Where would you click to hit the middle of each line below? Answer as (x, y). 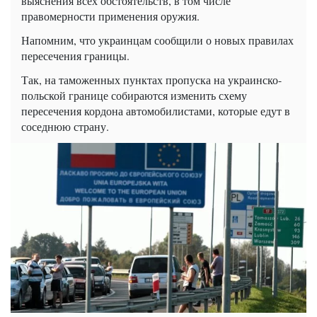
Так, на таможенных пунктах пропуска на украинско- (151, 80)
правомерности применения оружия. (110, 16)
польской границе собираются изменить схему (134, 96)
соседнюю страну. (65, 127)
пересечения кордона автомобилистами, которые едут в (156, 111)
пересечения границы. (75, 56)
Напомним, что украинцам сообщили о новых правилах (157, 40)
